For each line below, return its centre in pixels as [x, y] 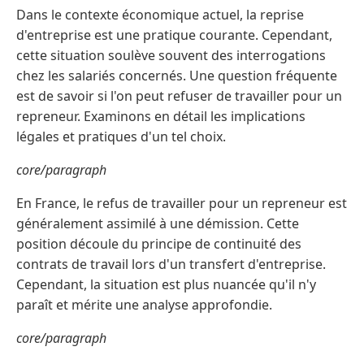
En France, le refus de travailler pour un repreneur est [182, 204]
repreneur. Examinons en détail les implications [161, 117]
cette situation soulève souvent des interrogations [171, 56]
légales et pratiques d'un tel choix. [121, 137]
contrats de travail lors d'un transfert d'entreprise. [171, 264]
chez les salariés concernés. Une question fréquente [177, 76]
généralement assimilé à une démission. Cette [158, 224]
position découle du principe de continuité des [159, 244]
